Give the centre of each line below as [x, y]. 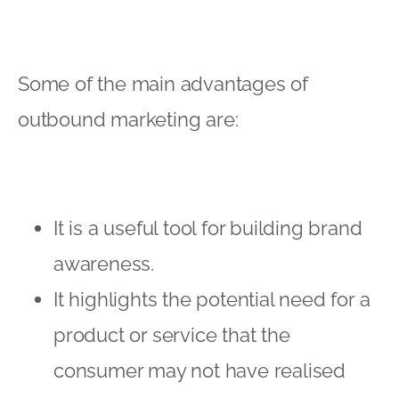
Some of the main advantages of [163, 83]
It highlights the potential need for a [212, 299]
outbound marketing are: [128, 119]
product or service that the [172, 334]
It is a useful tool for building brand [208, 228]
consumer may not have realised [199, 370]
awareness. [106, 263]
